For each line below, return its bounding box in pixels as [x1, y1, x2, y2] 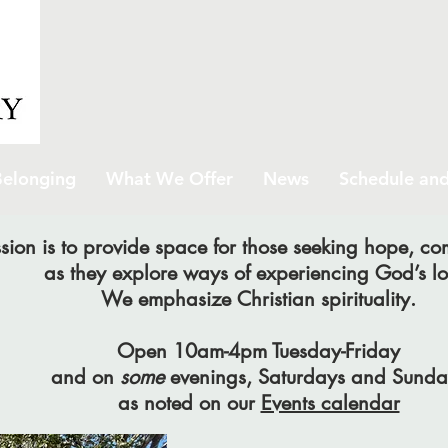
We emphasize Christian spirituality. [101, 286, 416, 312]
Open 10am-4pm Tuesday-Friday [117, 338, 400, 364]
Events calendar [260, 390, 400, 416]
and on [51, 364, 120, 390]
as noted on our [117, 390, 261, 416]
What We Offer [105, 167, 233, 190]
